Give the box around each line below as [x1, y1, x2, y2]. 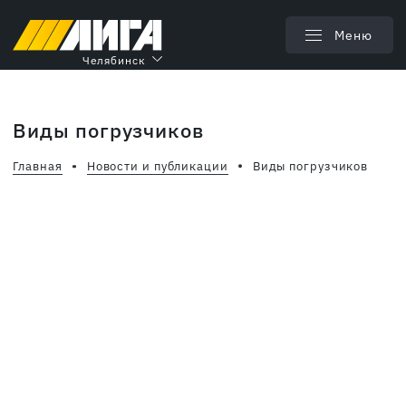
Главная [13, 159, 63, 174]
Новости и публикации [86, 159, 228, 174]
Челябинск [82, 53, 146, 67]
